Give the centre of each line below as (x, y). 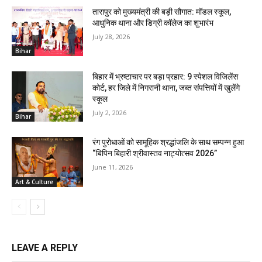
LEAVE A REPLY (45, 247)
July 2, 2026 (110, 113)
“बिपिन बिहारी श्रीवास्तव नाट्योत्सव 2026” (155, 154)
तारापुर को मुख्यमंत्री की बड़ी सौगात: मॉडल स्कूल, (162, 11)
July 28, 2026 (111, 36)
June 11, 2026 (113, 167)
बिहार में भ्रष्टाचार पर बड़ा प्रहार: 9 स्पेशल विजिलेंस (166, 77)
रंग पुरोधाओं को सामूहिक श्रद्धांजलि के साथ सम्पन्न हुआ (168, 142)
